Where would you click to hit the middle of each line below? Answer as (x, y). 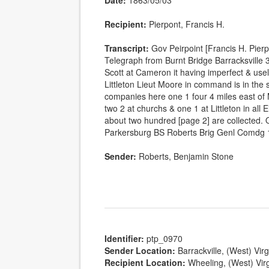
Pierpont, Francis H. (187, 24)
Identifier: (125, 239)
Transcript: (127, 48)
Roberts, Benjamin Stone (186, 156)
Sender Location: (140, 251)
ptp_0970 (165, 239)
